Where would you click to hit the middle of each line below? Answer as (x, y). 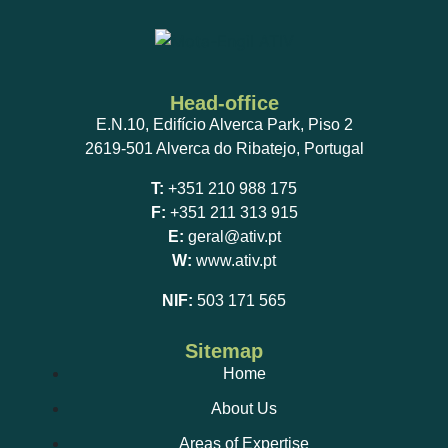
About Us (244, 409)
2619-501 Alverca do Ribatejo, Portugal (224, 149)
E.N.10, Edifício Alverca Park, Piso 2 (224, 125)
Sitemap (224, 351)
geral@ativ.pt (234, 237)
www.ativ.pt (236, 261)
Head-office (224, 103)
